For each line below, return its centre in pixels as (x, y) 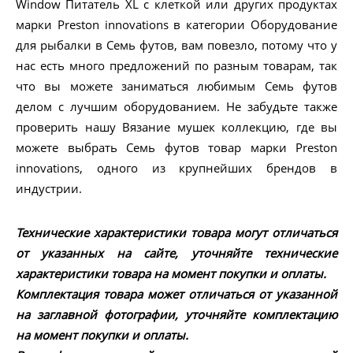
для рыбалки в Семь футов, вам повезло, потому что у (176, 45)
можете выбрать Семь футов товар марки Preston (176, 148)
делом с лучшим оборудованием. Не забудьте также (176, 107)
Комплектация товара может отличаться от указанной (176, 294)
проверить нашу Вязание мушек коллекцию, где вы (176, 127)
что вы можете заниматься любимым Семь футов (176, 86)
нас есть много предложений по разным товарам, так (176, 66)
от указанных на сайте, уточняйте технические (176, 253)
